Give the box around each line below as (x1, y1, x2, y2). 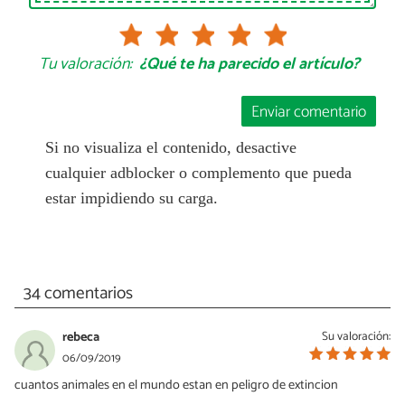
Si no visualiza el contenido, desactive (44, 138, 297, 157)
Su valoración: (322, 325, 391, 346)
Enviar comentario (251, 99, 367, 126)
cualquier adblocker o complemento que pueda (44, 164, 352, 183)
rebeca (62, 325, 99, 348)
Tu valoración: (39, 51, 133, 79)
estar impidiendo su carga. (44, 189, 218, 208)
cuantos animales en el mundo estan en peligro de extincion (14, 373, 338, 396)
